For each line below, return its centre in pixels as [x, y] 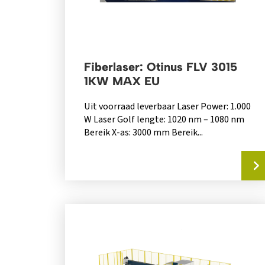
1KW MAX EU [122, 81]
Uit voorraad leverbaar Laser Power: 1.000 [167, 107]
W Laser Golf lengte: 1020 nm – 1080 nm [164, 120]
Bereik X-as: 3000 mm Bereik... [143, 133]
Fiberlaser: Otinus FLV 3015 [160, 67]
